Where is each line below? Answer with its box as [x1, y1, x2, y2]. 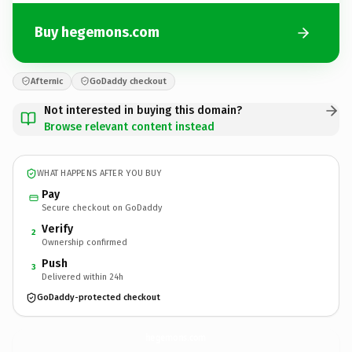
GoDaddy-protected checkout [37, 292, 160, 302]
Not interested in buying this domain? [44, 103, 242, 117]
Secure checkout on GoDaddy [42, 202, 162, 213]
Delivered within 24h [42, 271, 123, 282]
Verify [42, 222, 73, 236]
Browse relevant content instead [44, 119, 214, 134]
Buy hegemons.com [35, 24, 159, 41]
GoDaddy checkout [90, 75, 167, 86]
